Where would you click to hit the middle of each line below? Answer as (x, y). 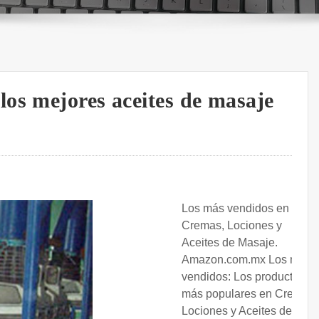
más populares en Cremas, (250, 294)
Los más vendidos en (235, 209)
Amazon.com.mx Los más (246, 260)
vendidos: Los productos (243, 277)
